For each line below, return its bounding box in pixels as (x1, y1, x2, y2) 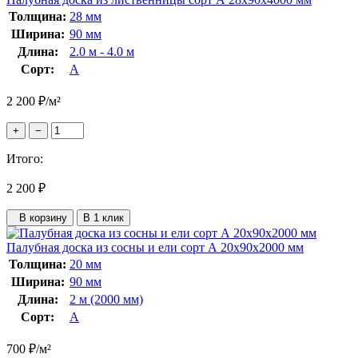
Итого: (6, 151, 43, 165)
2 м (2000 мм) (70, 292, 143, 306)
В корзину (13, 211, 67, 224)
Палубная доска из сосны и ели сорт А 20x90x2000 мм (6, 240, 304, 254)
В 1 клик (83, 211, 124, 224)
